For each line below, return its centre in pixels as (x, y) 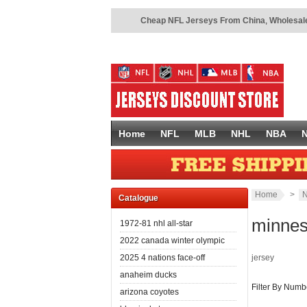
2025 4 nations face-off (162, 257)
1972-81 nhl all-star (156, 223)
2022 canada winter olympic (172, 240)
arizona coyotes (149, 292)
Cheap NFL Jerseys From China (203, 21)
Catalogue (138, 198)
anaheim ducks (148, 274)
